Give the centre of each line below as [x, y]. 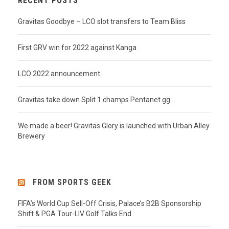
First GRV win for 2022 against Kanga [77, 48]
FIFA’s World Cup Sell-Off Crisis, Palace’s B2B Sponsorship [110, 204]
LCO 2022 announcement [59, 74]
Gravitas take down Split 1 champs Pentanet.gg [94, 100]
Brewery [31, 136]
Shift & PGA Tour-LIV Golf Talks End [75, 214]
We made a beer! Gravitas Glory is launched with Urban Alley [114, 126]
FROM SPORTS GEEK [72, 182]
